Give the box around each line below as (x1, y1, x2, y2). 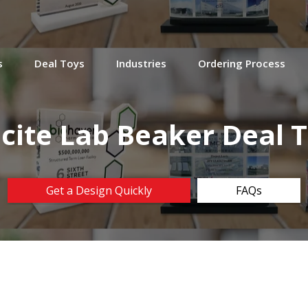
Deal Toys (34, 56, 85, 70)
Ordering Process (198, 56, 285, 70)
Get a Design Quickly (46, 182, 152, 198)
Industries (116, 56, 166, 70)
